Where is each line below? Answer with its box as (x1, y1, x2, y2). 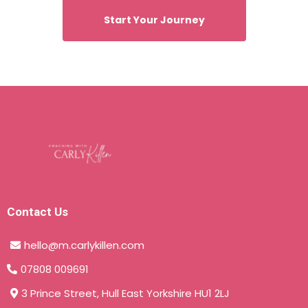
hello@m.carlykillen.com (24, 237, 144, 252)
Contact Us (7, 204, 68, 219)
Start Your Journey (103, 12, 205, 27)
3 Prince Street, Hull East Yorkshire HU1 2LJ (21, 285, 230, 300)
